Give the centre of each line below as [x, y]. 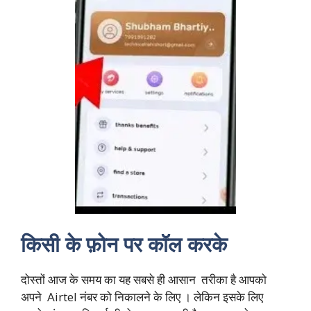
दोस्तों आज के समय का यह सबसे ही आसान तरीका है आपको [144, 279]
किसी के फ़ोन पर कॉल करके [127, 244]
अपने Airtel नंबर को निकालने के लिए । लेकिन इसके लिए [142, 296]
